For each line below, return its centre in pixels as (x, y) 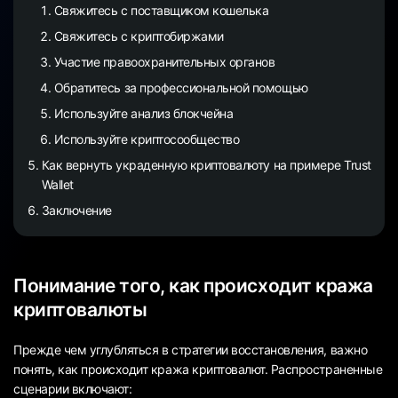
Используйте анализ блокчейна (143, 113)
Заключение (76, 210)
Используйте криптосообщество (147, 139)
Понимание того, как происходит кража (193, 286)
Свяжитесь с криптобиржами (139, 36)
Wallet (57, 184)
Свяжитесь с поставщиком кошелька (161, 10)
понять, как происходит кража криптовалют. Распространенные (198, 370)
